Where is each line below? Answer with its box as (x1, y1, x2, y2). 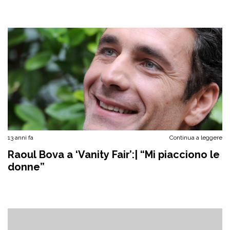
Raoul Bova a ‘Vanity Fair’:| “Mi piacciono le (8, 148, 220, 161)
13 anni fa (8, 134, 33, 141)
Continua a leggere (169, 134, 222, 141)
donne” (8, 161, 45, 173)
